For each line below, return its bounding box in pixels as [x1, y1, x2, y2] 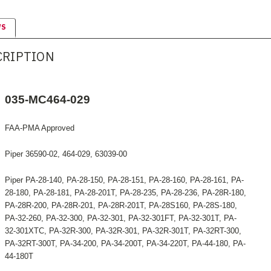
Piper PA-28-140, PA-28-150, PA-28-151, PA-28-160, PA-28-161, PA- [5, 175, 244, 185]
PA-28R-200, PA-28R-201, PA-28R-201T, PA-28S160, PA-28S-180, [5, 201, 237, 211]
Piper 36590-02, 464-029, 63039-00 [5, 149, 127, 159]
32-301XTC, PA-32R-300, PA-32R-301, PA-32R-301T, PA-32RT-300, [5, 226, 241, 236]
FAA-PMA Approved [5, 123, 74, 133]
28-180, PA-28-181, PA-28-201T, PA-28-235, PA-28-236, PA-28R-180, [5, 188, 246, 198]
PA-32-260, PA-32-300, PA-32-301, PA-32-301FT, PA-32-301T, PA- [5, 214, 237, 223]
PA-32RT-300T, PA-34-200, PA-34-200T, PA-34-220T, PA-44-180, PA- [5, 239, 246, 249]
